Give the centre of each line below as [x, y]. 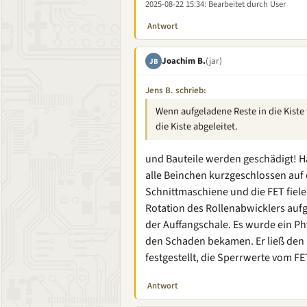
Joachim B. [184, 61]
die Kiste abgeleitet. [197, 126]
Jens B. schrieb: [176, 90]
